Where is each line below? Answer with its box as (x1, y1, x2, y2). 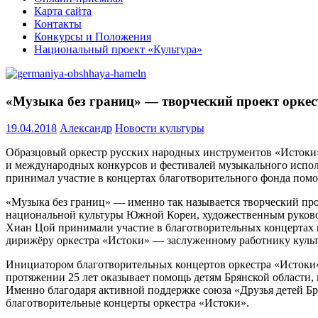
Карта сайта (34, 5, 92, 17)
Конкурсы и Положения (34, 31, 151, 43)
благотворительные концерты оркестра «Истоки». (6, 297, 249, 309)
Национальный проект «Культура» (34, 43, 202, 55)
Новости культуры (115, 122, 204, 135)
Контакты (34, 18, 82, 30)
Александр (60, 122, 112, 135)
